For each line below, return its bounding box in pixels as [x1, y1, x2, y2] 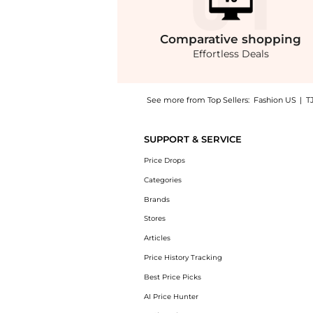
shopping [242, 32, 302, 47]
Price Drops [143, 156, 185, 164]
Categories [143, 175, 182, 184]
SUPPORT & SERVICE [143, 134, 242, 145]
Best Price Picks [143, 272, 201, 281]
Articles [143, 234, 170, 242]
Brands [143, 195, 170, 203]
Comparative [160, 32, 242, 47]
